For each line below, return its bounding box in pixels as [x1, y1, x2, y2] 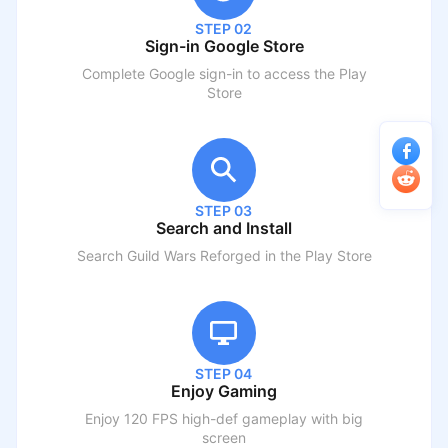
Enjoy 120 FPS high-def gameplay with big [85, 409, 363, 427]
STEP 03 [195, 201, 253, 219]
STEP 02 [195, 19, 253, 37]
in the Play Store [260, 246, 372, 264]
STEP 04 [195, 364, 253, 382]
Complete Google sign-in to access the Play [81, 64, 367, 82]
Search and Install [156, 218, 292, 238]
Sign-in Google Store [144, 36, 304, 56]
